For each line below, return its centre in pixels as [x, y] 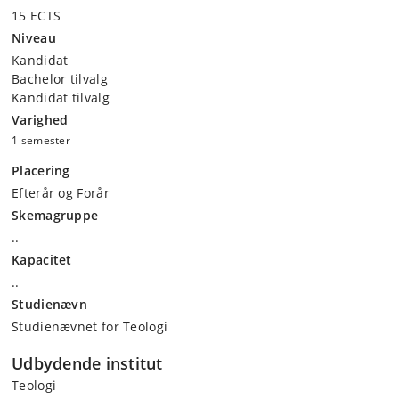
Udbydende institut [87, 363]
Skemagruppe [55, 215]
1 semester [41, 140]
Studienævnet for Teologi [90, 326]
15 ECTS [37, 16]
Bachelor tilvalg [60, 79]
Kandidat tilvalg [61, 98]
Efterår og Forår [61, 193]
